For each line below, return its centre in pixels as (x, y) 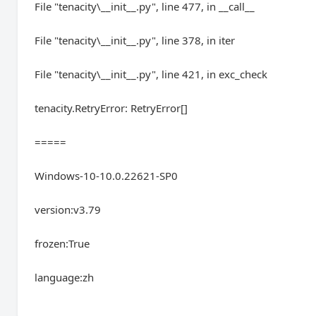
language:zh (65, 277)
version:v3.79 (68, 209)
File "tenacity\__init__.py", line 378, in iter (135, 40)
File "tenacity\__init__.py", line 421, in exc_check (151, 74)
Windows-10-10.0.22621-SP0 (107, 176)
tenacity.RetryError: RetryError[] (111, 108)
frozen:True (62, 243)
